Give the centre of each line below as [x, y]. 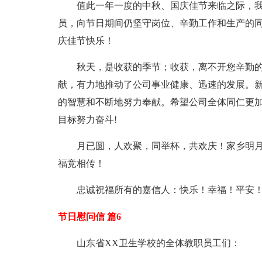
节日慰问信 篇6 [89, 217]
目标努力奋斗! [87, 120]
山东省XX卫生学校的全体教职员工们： [158, 243]
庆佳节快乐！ [86, 41]
